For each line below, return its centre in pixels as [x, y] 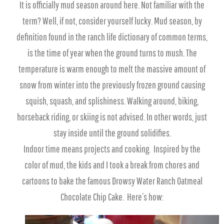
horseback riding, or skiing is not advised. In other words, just [112, 117]
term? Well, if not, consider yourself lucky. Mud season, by [112, 21]
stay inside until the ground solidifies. [112, 133]
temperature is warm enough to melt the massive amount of [112, 69]
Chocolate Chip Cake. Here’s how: [112, 197]
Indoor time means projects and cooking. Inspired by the [112, 149]
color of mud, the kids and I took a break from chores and [112, 165]
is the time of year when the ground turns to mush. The [112, 53]
